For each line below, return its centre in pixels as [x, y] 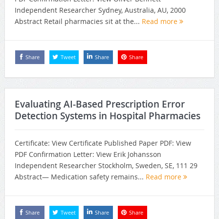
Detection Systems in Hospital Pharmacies [107, 116]
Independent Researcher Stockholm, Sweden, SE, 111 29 [106, 165]
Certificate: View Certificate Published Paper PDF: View [103, 143]
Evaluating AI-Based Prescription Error [99, 104]
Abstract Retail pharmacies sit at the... [78, 22]
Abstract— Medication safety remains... [80, 176]
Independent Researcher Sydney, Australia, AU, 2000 [100, 10]
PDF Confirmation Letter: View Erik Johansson [88, 154]
